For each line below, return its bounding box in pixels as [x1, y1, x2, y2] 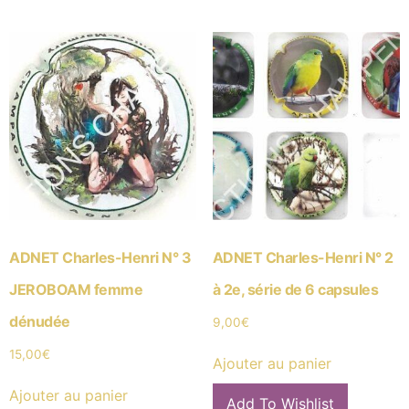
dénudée [9, 311, 70, 330]
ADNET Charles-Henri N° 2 [212, 247, 393, 267]
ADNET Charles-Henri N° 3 [9, 247, 191, 267]
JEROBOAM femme [9, 279, 142, 299]
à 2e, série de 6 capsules [212, 279, 379, 299]
